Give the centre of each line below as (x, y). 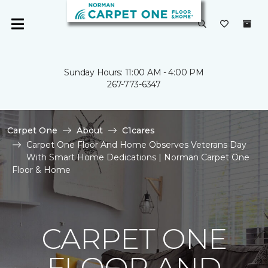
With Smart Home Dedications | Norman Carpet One (138, 157)
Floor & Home (41, 170)
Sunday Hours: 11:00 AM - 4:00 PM (134, 72)
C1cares (138, 130)
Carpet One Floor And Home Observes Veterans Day (136, 145)
